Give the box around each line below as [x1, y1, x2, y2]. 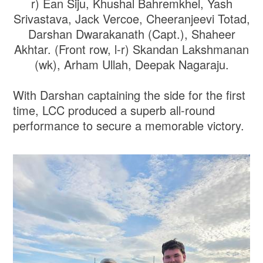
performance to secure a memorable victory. [13, 116, 248, 134]
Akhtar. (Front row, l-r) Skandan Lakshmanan [14, 40, 249, 58]
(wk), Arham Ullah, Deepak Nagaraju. [34, 55, 229, 73]
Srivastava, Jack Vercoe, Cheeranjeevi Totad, [13, 9, 250, 27]
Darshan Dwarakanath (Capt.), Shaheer [28, 25, 235, 42]
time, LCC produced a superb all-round [13, 101, 215, 119]
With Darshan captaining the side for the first [13, 86, 246, 103]
